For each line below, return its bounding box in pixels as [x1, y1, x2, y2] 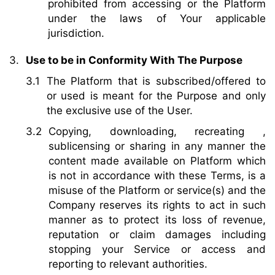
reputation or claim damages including [48, 228, 266, 241]
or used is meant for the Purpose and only [47, 90, 266, 103]
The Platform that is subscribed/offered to [47, 75, 266, 88]
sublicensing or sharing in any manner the [48, 140, 266, 153]
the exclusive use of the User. [47, 104, 193, 117]
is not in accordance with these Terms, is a [48, 169, 266, 182]
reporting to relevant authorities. [48, 258, 207, 271]
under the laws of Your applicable [48, 12, 266, 25]
